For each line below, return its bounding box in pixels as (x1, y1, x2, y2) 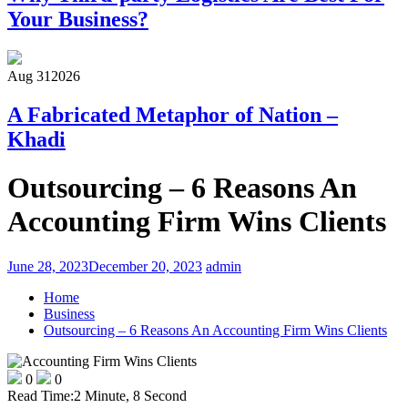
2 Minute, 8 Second (74, 387, 187, 403)
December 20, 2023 (88, 258, 202, 274)
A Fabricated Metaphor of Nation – (7, 102, 338, 127)
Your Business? (7, 7, 148, 32)
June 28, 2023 (7, 258, 88, 274)
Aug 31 (7, 68, 51, 85)
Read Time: (7, 387, 74, 403)
